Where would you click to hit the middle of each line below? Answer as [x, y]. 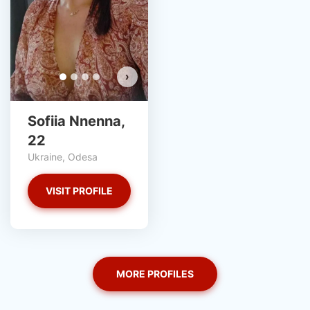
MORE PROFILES [155, 274]
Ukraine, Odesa [63, 157]
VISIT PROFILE [79, 191]
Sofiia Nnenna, [76, 121]
